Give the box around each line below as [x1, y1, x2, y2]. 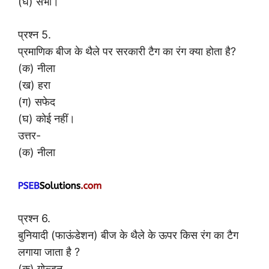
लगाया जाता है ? [18, 246, 80, 259]
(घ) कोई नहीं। [18, 112, 75, 125]
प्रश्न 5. [18, 28, 51, 41]
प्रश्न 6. [18, 212, 50, 225]
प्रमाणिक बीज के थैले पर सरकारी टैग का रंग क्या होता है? [18, 45, 236, 58]
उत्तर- [18, 129, 41, 142]
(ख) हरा [18, 79, 50, 92]
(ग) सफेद [18, 95, 55, 109]
